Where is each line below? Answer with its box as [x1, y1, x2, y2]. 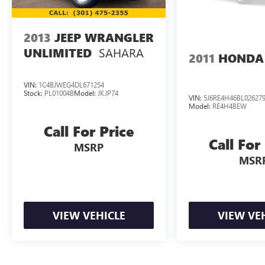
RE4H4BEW [212, 101, 247, 111]
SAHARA [99, 44, 144, 60]
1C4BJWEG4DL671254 [38, 80, 104, 90]
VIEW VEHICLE [52, 208, 125, 223]
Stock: [24, 88, 44, 98]
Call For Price [44, 121, 134, 141]
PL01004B [44, 88, 74, 98]
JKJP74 [98, 88, 118, 98]
